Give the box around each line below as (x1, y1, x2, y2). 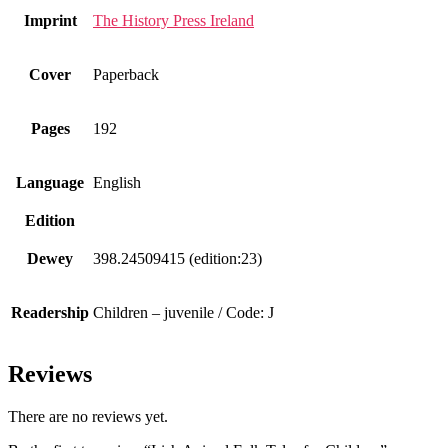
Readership (11, 304, 89, 322)
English (93, 174, 141, 192)
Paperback (93, 66, 159, 84)
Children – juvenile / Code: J (93, 304, 274, 322)
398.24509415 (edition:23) (93, 250, 262, 268)
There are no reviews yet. (8, 408, 168, 426)
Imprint (23, 12, 77, 30)
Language (16, 174, 84, 192)
